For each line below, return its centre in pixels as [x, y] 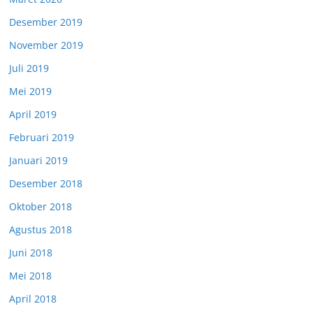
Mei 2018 [30, 276]
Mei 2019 [30, 91]
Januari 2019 [38, 160]
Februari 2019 [42, 137]
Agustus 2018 [41, 230]
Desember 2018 [46, 183]
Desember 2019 [46, 22]
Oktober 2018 [41, 206]
